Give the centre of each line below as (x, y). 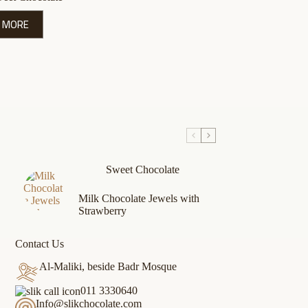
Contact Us (40, 243)
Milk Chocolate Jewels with (139, 198)
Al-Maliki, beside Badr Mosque (108, 266)
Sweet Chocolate (142, 169)
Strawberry (102, 210)
